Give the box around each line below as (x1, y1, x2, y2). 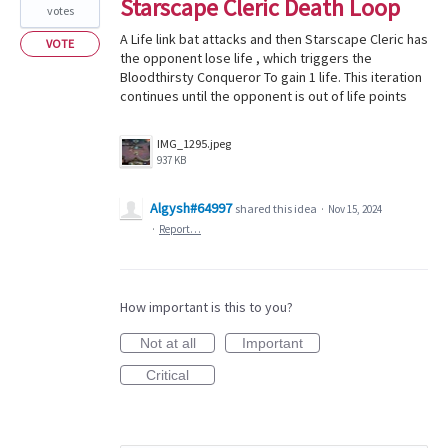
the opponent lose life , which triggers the (120, 49, 372, 67)
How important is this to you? (120, 298, 293, 316)
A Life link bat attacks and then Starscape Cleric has (120, 30, 428, 48)
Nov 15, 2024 (328, 202, 382, 216)
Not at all (139, 335, 196, 351)
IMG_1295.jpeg (157, 136, 231, 151)
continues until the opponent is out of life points (120, 87, 407, 105)
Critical (146, 367, 189, 383)
